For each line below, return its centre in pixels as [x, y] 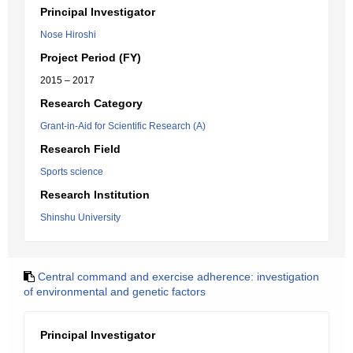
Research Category [91, 103]
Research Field [80, 149]
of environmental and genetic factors [115, 292]
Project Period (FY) [91, 58]
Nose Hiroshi [68, 35]
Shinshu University [80, 217]
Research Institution [95, 195]
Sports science [72, 172]
